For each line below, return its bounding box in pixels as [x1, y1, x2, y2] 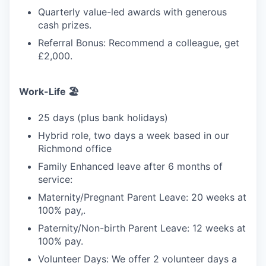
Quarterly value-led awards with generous [38, 6, 227, 18]
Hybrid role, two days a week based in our [38, 129, 229, 141]
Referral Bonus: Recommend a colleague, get [38, 37, 239, 49]
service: [38, 173, 72, 185]
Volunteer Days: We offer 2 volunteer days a [38, 253, 237, 265]
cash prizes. [38, 19, 91, 31]
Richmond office [38, 142, 112, 154]
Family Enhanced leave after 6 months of [38, 160, 223, 172]
